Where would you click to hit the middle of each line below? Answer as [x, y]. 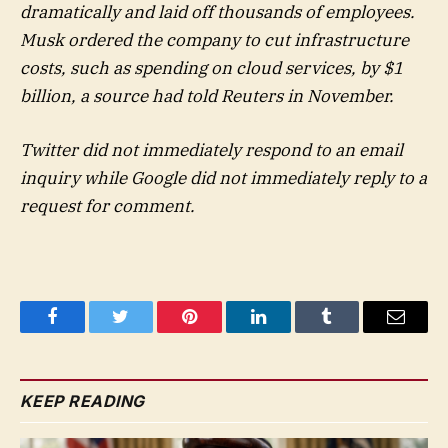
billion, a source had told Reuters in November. [207, 95]
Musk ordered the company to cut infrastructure [214, 39]
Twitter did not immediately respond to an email [211, 150]
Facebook [85, 331]
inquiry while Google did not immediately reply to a [223, 178]
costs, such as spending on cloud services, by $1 [211, 67]
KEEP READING [82, 401]
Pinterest [220, 331]
